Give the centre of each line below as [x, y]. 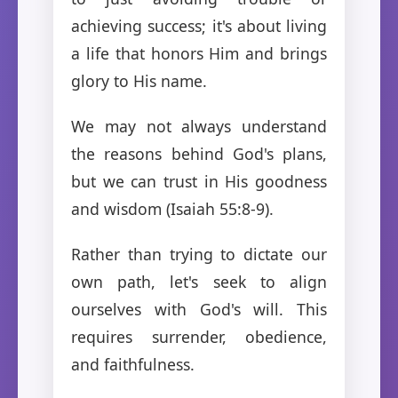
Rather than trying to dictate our [199, 254]
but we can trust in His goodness [199, 181]
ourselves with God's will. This [199, 309]
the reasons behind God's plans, [199, 153]
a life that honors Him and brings [199, 53]
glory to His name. [139, 80]
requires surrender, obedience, [199, 336]
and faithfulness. [133, 364]
